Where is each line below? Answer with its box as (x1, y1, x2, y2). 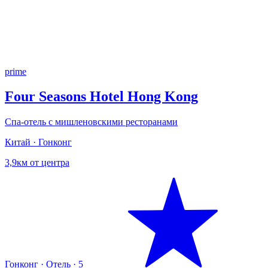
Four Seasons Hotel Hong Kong (5, 89, 198, 105)
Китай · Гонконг (5, 137, 72, 148)
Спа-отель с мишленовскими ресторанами (5, 117, 178, 127)
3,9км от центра (5, 157, 69, 168)
